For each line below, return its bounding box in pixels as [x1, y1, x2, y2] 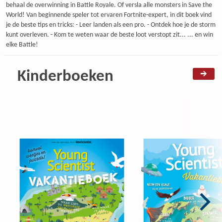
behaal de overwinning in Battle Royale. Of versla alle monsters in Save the [6, 1, 212, 9]
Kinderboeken [17, 68, 113, 85]
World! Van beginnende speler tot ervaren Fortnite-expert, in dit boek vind [6, 11, 212, 19]
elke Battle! [6, 41, 38, 49]
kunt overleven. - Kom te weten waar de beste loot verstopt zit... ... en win [6, 31, 213, 39]
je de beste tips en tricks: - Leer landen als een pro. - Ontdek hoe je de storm [6, 21, 216, 29]
